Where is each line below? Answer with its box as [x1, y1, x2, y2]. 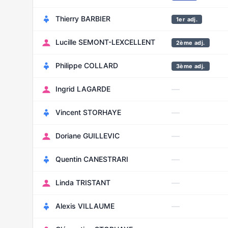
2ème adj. [176, 39, 205, 46]
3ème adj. [176, 63, 205, 70]
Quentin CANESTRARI [55, 155, 128, 163]
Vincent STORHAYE [55, 108, 121, 117]
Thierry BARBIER [55, 14, 110, 23]
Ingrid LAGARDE [55, 84, 110, 93]
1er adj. [176, 16, 198, 23]
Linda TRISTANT [55, 178, 110, 187]
